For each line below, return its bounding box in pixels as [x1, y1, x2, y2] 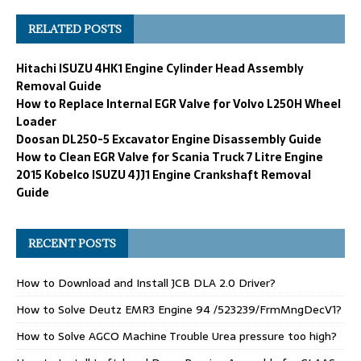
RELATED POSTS [28, 21, 122, 36]
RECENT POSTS [28, 235, 116, 251]
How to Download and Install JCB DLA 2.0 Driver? [16, 273, 276, 292]
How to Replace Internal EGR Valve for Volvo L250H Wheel [16, 94, 341, 113]
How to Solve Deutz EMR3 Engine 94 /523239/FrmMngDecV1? [16, 300, 342, 318]
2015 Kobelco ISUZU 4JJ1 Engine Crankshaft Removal [16, 165, 311, 184]
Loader [16, 112, 56, 131]
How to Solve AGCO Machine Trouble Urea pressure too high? [16, 326, 337, 345]
